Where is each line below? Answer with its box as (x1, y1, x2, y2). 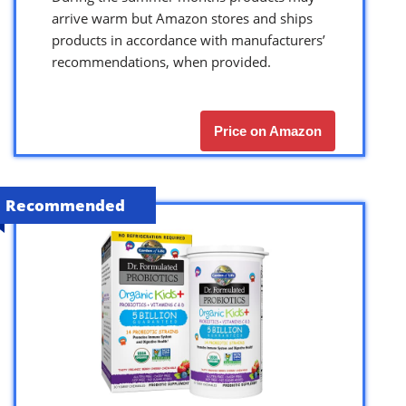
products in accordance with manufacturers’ (52, 30, 325, 49)
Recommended (5, 194, 125, 216)
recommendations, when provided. (52, 52, 271, 71)
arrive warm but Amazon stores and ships (52, 8, 313, 27)
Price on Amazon (214, 122, 322, 139)
